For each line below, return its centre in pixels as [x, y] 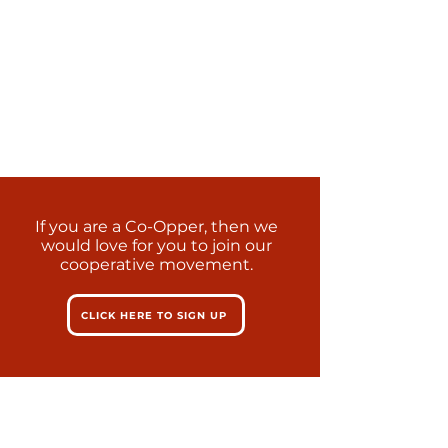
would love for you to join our [156, 245]
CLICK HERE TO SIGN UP [154, 315]
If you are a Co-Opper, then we [156, 226]
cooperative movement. [156, 264]
